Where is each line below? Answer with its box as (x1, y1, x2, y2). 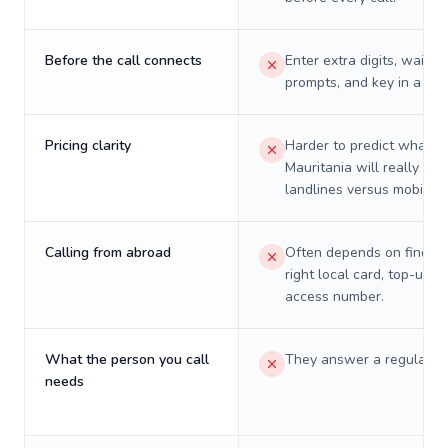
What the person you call (45, 350, 209, 369)
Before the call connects (45, 51, 202, 70)
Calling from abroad (45, 243, 171, 262)
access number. (285, 287, 384, 306)
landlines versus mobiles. (285, 180, 445, 199)
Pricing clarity (45, 136, 131, 155)
